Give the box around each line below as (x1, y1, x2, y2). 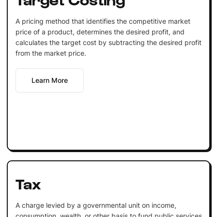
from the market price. (15, 48, 86, 57)
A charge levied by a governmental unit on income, (15, 201, 176, 209)
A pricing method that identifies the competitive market (15, 16, 190, 25)
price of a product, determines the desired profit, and (15, 27, 185, 36)
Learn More (31, 76, 68, 84)
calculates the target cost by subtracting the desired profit (15, 38, 201, 46)
